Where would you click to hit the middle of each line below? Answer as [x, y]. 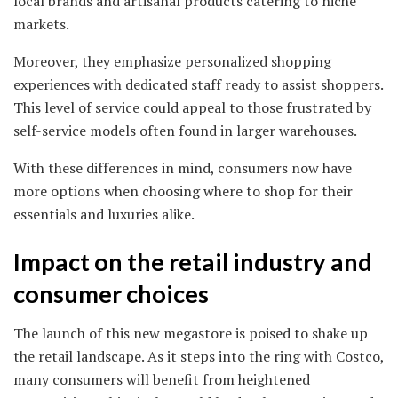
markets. [41, 24]
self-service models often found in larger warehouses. [185, 131]
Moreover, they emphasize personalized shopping [172, 62]
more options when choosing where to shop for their [183, 191]
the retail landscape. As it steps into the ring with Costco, [199, 357]
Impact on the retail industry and [193, 261]
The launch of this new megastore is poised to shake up [191, 334]
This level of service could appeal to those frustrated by [192, 108]
